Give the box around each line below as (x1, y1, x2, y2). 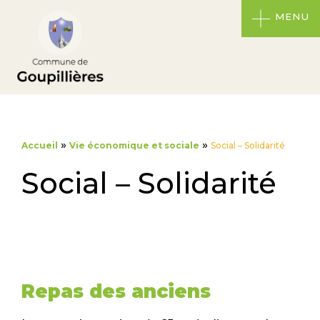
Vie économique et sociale (69, 140, 199, 151)
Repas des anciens (21, 280, 211, 304)
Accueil (21, 140, 58, 151)
